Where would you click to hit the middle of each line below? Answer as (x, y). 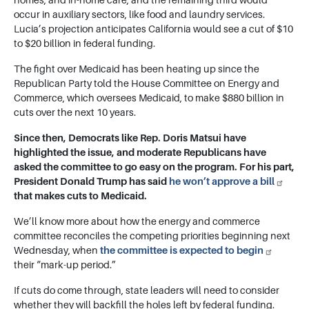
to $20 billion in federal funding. (84, 44)
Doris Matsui (192, 138)
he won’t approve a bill (222, 182)
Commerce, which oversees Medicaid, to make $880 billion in (149, 98)
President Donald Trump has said (91, 182)
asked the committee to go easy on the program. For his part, (154, 167)
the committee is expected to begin (182, 251)
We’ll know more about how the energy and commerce (137, 222)
